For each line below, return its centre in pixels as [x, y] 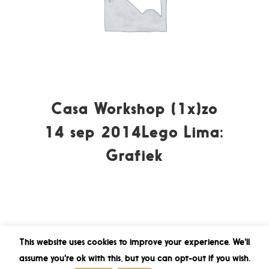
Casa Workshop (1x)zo [134, 108]
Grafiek [134, 155]
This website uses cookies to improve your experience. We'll [134, 242]
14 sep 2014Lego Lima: [134, 131]
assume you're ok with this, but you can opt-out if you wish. [134, 258]
